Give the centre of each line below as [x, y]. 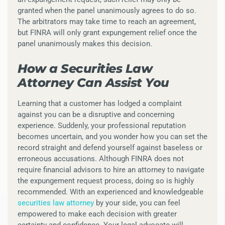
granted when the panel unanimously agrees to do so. [107, 11]
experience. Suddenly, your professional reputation [102, 125]
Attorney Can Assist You [93, 82]
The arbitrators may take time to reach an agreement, [107, 22]
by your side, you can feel [137, 203]
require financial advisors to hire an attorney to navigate [111, 170]
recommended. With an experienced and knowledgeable [110, 192]
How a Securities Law [85, 68]
